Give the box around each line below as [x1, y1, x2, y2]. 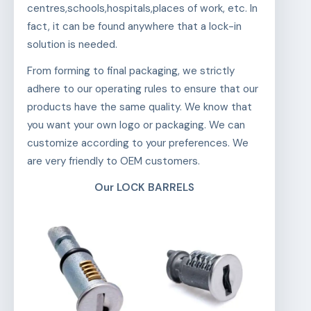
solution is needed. [26, 37, 117, 52]
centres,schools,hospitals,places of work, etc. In [26, 1, 258, 16]
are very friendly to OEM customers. [26, 154, 200, 169]
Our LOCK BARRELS [94, 180, 194, 195]
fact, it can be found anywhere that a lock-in [26, 19, 242, 34]
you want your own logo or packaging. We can [26, 118, 245, 133]
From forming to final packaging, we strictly [26, 64, 235, 78]
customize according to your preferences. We [26, 136, 249, 151]
